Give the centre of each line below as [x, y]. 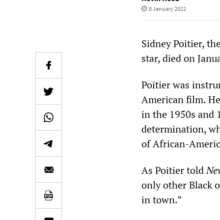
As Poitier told [174, 170]
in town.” [162, 200]
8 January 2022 [167, 9]
